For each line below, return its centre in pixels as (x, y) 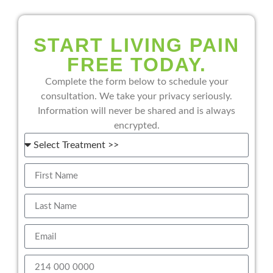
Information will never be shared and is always (136, 111)
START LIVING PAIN (136, 45)
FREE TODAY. (136, 65)
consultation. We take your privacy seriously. (136, 97)
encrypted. (136, 126)
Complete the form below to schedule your (136, 82)
